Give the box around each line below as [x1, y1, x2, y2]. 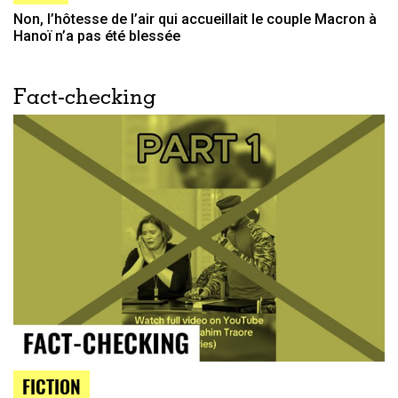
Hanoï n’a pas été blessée [13, 27, 180, 44]
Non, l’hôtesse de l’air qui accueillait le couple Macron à [13, 10, 377, 28]
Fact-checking [13, 88, 156, 110]
